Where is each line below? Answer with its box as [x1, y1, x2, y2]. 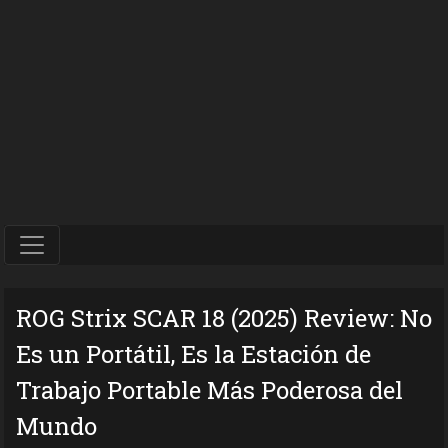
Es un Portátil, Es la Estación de [16, 337, 371, 370]
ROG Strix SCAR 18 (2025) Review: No [16, 301, 432, 334]
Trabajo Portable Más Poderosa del [16, 373, 403, 406]
